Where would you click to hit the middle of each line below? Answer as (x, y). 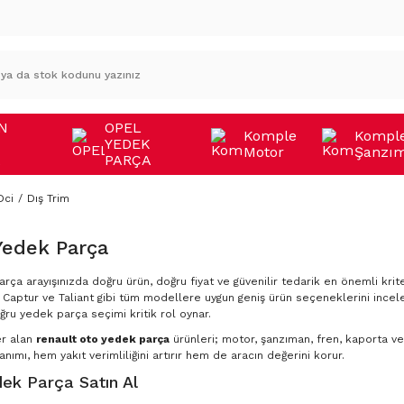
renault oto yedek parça (103, 339)
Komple (271, 136)
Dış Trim (48, 198)
